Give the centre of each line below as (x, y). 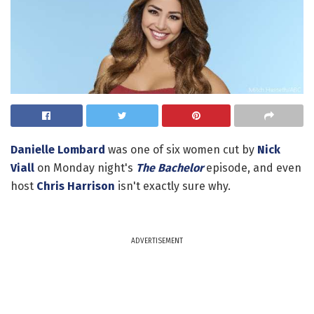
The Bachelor (170, 168)
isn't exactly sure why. (173, 186)
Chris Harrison (76, 186)
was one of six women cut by (181, 150)
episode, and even (252, 168)
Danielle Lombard (58, 150)
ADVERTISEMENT (157, 241)
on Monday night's (85, 168)
